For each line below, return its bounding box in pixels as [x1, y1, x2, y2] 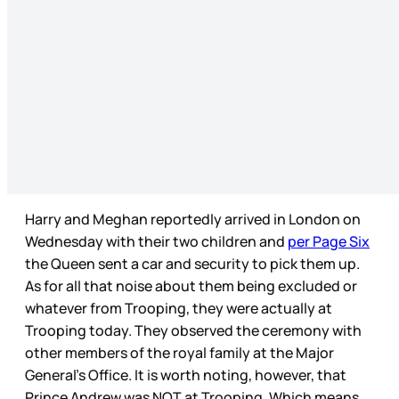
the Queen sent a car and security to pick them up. [25, 254, 360, 274]
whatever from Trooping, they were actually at [25, 298, 332, 319]
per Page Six [288, 232, 370, 252]
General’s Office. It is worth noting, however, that [25, 365, 346, 386]
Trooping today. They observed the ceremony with [25, 321, 362, 341]
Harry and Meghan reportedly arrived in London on [25, 209, 361, 230]
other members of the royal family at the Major [25, 343, 334, 363]
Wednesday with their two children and [25, 232, 288, 252]
